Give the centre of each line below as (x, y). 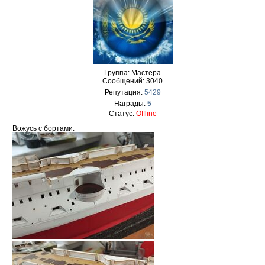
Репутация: (124, 92)
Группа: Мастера (132, 73)
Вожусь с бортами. (43, 128)
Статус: (122, 114)
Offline (146, 114)
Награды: (130, 104)
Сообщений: (124, 81)
